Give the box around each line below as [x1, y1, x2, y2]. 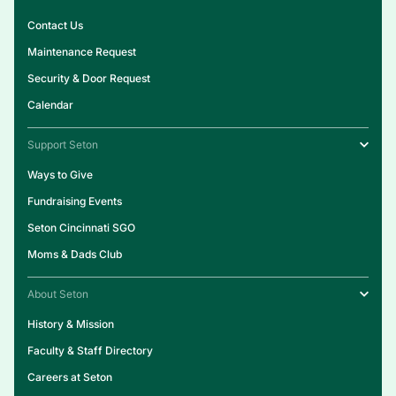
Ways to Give [27, 167, 93, 181]
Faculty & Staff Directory [27, 343, 153, 357]
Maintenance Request [27, 44, 136, 58]
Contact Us [27, 18, 83, 32]
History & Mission [27, 316, 114, 331]
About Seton [27, 286, 88, 301]
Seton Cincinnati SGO [27, 220, 135, 234]
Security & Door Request [27, 71, 150, 85]
